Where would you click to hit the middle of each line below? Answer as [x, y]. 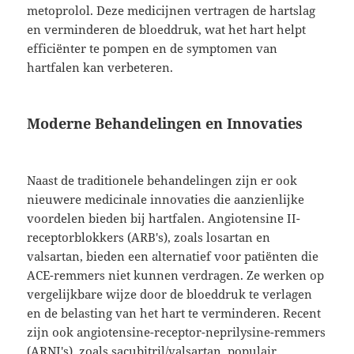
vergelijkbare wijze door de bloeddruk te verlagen [170, 294]
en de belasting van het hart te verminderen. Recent [174, 313]
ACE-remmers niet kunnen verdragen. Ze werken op [176, 275]
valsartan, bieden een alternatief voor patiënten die [173, 256]
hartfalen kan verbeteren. [100, 67]
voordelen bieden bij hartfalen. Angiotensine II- [164, 218]
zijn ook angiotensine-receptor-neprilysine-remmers [177, 331]
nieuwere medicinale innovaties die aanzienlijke [166, 199]
